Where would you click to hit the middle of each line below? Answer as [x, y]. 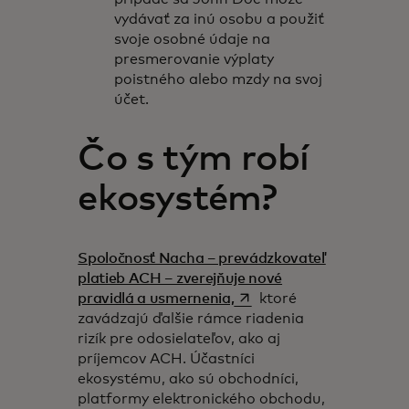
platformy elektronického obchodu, [202, 399]
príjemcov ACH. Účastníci [167, 359]
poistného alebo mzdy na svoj [219, 79]
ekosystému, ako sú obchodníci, [189, 379]
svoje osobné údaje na [193, 39]
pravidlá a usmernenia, [156, 299]
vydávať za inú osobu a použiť [220, 19]
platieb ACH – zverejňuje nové [180, 278]
